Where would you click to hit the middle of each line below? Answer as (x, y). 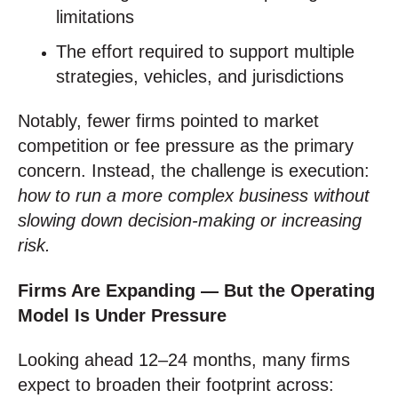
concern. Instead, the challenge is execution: (194, 171)
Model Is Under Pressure (122, 315)
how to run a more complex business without (194, 196)
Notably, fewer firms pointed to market (168, 121)
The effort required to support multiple (206, 52)
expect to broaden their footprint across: (176, 385)
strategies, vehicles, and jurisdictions (200, 77)
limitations (96, 16)
